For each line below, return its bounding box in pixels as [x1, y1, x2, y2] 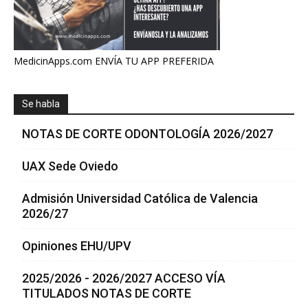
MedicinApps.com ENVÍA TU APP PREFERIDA [14, 54, 214, 67]
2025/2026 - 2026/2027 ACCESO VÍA [22, 270, 225, 285]
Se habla [22, 98, 60, 109]
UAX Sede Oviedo [22, 158, 118, 173]
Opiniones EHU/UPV [22, 238, 131, 253]
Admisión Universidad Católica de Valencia [22, 190, 258, 206]
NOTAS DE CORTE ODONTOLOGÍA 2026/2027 [22, 126, 273, 141]
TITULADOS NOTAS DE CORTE [22, 285, 191, 300]
